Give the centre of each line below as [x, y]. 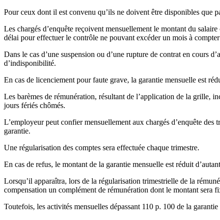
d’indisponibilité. [30, 63]
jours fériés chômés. [35, 106]
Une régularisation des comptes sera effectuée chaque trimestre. [102, 148]
